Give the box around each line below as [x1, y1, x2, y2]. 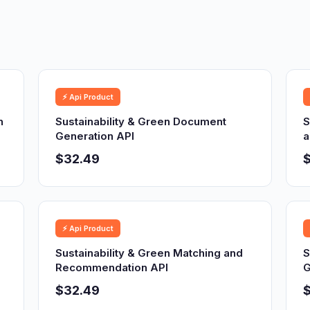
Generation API [55, 129, 135, 143]
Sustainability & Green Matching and [55, 246, 244, 259]
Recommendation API [55, 261, 169, 274]
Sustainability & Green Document [55, 115, 227, 128]
